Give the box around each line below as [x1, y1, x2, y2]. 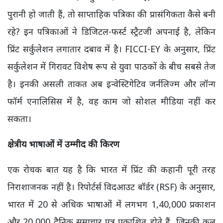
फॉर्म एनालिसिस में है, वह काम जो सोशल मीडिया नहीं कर [7, 95, 216, 107]
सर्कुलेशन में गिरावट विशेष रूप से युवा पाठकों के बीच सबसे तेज [7, 60, 216, 72]
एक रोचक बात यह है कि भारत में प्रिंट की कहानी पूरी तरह [7, 163, 216, 175]
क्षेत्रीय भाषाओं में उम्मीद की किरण [7, 138, 119, 150]
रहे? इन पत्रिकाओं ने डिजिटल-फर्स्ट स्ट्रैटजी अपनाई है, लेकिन [7, 25, 216, 37]
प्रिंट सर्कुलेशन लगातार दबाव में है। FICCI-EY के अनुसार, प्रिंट [7, 43, 216, 55]
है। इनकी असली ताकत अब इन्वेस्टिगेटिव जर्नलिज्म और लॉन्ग [7, 78, 216, 90]
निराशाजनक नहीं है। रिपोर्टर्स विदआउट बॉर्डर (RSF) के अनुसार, [7, 181, 216, 193]
